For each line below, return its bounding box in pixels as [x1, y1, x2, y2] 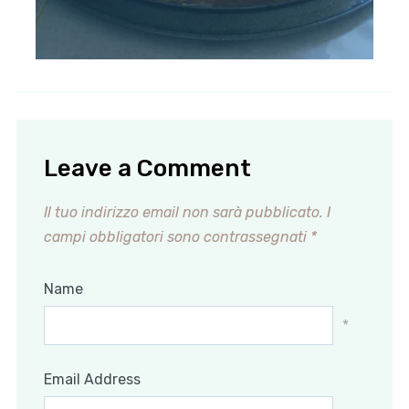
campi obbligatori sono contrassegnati [43, 228, 310, 246]
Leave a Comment [43, 154, 251, 184]
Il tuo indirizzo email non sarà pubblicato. [43, 204, 323, 222]
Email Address [43, 371, 141, 389]
